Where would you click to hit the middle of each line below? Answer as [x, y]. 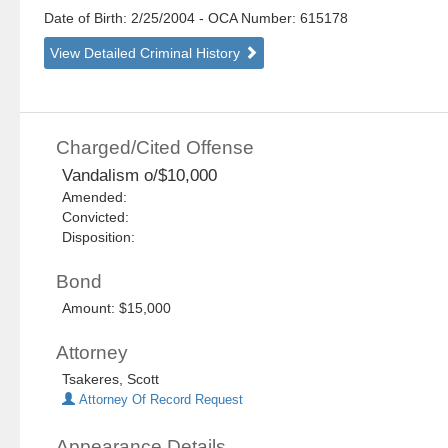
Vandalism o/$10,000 [140, 176]
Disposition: [99, 237]
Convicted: [100, 217]
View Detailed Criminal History [147, 53]
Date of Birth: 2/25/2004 [122, 18]
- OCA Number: [248, 18]
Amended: [99, 197]
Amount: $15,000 [117, 308]
